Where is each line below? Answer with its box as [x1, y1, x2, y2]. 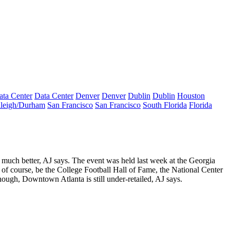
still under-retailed [91, 175, 151, 183]
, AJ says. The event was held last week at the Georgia [39, 156, 215, 165]
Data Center [34, 91, 73, 100]
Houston [177, 91, 205, 100]
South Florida [143, 101, 187, 109]
